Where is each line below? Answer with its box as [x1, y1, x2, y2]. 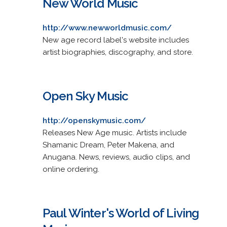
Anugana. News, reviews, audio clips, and [42, 152, 190, 162]
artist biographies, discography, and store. [42, 47, 193, 57]
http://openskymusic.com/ [42, 116, 146, 125]
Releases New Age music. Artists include [42, 128, 186, 137]
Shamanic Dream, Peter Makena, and [42, 140, 174, 149]
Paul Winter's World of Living [42, 205, 199, 220]
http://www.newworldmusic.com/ [42, 23, 172, 32]
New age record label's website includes [42, 35, 189, 45]
